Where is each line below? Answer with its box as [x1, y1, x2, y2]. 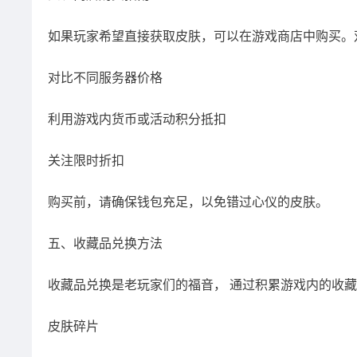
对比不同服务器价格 [48, 71, 163, 84]
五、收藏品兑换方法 [48, 237, 163, 250]
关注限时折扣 [48, 154, 124, 167]
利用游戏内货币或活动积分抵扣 [48, 112, 226, 126]
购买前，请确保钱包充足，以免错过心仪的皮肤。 [48, 195, 328, 209]
